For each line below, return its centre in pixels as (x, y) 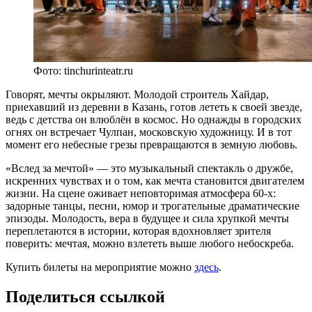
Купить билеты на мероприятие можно (100, 267)
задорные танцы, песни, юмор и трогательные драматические (153, 205)
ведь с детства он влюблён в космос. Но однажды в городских (154, 119)
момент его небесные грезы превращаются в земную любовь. (151, 144)
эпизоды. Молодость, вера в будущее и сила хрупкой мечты (147, 218)
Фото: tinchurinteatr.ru (83, 70)
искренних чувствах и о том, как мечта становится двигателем (155, 180)
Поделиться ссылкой (85, 296)
